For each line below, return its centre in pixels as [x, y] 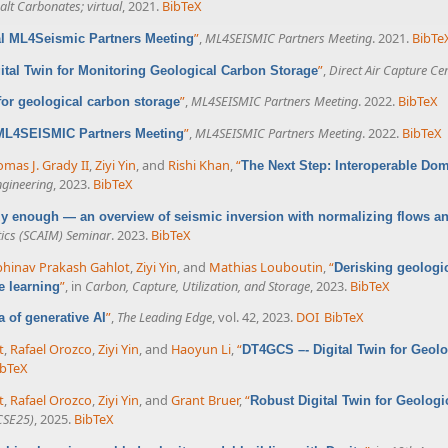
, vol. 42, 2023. [252, 317]
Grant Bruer [205, 399]
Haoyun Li [201, 349]
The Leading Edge [164, 317]
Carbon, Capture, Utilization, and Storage [197, 285]
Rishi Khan [199, 164]
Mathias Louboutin [266, 266]
